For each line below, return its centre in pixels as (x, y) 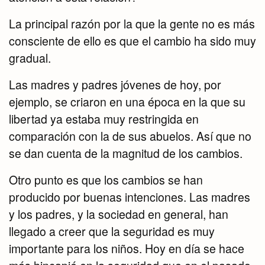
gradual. (30, 58)
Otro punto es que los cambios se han (106, 180)
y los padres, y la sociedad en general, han (119, 214)
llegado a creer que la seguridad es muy (112, 232)
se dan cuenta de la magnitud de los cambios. (126, 153)
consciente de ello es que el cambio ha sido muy (132, 41)
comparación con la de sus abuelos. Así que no (130, 136)
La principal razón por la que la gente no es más (132, 24)
